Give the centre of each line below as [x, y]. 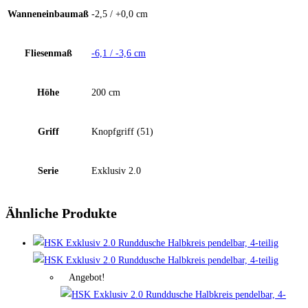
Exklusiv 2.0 [116, 171]
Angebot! [87, 278]
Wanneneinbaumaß [48, 14]
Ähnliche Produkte [61, 213]
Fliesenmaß [48, 54]
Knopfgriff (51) [122, 132]
